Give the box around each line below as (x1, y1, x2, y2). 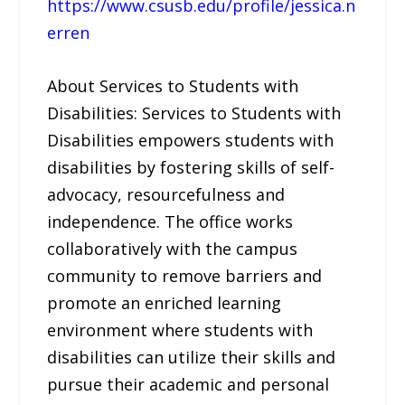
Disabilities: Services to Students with (47, 101, 342, 124)
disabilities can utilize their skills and (47, 345, 336, 368)
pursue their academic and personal (47, 372, 330, 395)
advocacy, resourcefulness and (47, 183, 286, 205)
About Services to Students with (47, 74, 299, 97)
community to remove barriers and (47, 264, 323, 287)
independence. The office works (47, 210, 294, 232)
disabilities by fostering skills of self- (47, 155, 335, 178)
